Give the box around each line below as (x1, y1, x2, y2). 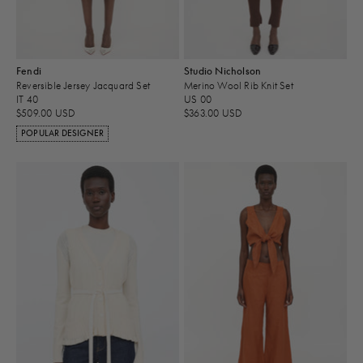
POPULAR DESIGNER (21, 128, 105, 139)
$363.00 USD (184, 107, 243, 120)
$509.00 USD (16, 107, 76, 120)
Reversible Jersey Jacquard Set (16, 79, 150, 92)
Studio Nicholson (184, 65, 262, 78)
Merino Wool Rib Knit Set (184, 79, 293, 92)
